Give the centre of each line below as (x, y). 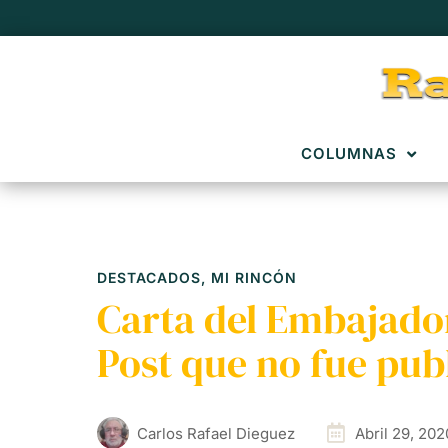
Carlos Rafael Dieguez (216, 433)
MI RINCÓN (254, 277)
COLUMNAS (348, 153)
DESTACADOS (149, 277)
